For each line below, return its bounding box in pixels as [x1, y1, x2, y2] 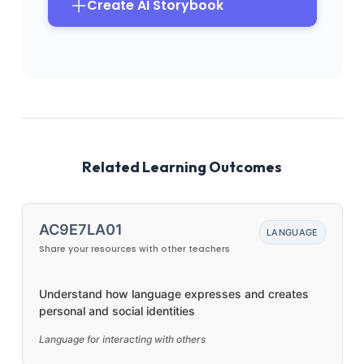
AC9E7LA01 [38, 221, 123, 238]
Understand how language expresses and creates [38, 287, 309, 301]
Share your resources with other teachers [38, 243, 230, 255]
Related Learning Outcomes [82, 158, 282, 176]
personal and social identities [38, 304, 195, 318]
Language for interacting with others [38, 333, 206, 345]
